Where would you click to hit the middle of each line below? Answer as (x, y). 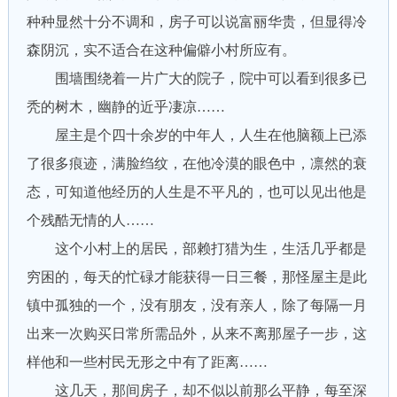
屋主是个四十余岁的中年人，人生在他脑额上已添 (196, 135)
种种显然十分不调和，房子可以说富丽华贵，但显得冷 (196, 22)
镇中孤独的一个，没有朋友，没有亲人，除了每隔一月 (196, 305)
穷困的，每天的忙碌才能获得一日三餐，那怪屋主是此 (196, 277)
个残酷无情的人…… (90, 220)
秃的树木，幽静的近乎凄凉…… (125, 107)
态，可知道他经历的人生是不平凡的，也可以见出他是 (196, 192)
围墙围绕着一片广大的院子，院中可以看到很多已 (196, 78)
